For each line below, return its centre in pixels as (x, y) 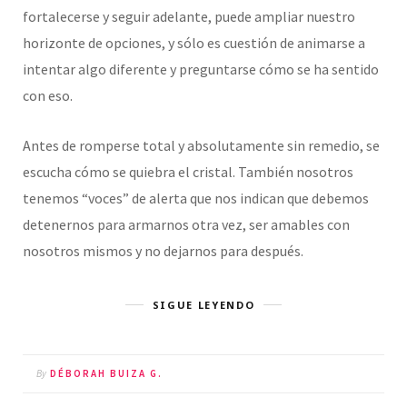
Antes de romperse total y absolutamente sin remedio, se (201, 146)
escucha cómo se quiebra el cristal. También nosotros (188, 172)
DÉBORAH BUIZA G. (106, 374)
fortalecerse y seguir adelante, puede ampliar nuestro (189, 17)
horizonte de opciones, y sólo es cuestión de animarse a (194, 43)
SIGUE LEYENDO (203, 305)
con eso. (48, 96)
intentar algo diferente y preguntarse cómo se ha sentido (201, 69)
